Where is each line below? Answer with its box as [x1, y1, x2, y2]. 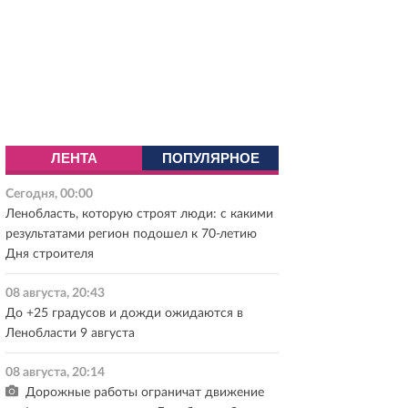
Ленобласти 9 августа [5, 327, 135, 340]
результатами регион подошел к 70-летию [5, 228, 257, 240]
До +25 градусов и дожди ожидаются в [5, 307, 243, 320]
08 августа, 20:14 [5, 366, 105, 379]
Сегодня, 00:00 [5, 188, 93, 200]
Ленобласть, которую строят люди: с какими [5, 208, 273, 220]
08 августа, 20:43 [5, 287, 105, 300]
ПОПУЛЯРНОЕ [161, 150, 260, 166]
